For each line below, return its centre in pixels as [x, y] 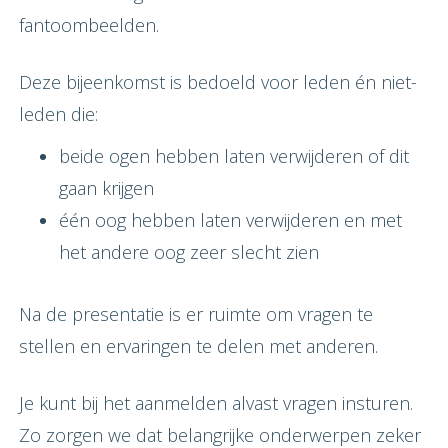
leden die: [58, 114]
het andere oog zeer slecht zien [189, 252]
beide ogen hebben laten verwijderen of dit [234, 156]
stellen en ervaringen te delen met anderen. [198, 346]
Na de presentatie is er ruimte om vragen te [196, 314]
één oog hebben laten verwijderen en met [230, 220]
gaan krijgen [106, 188]
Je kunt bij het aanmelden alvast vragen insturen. [216, 403]
